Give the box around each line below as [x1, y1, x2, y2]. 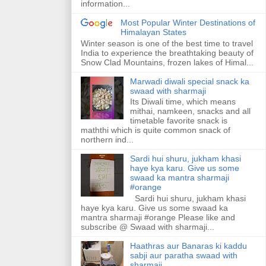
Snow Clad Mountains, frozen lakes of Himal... [81, 57, 254, 67]
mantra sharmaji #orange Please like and [81, 213, 235, 223]
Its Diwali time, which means [129, 97, 236, 107]
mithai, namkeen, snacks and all [129, 106, 251, 116]
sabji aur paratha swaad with [129, 251, 237, 261]
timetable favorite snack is [129, 116, 227, 126]
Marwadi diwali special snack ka [129, 76, 249, 86]
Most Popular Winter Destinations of [120, 17, 255, 27]
